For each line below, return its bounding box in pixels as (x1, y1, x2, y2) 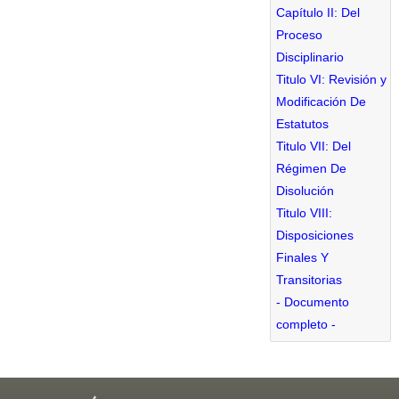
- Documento (276, 294, 349, 309)
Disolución (276, 183, 334, 198)
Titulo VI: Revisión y (276, 71, 387, 86)
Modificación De (276, 94, 366, 109)
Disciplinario (276, 49, 344, 64)
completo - (276, 316, 336, 331)
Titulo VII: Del (276, 138, 351, 153)
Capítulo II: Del (276, 4, 360, 20)
